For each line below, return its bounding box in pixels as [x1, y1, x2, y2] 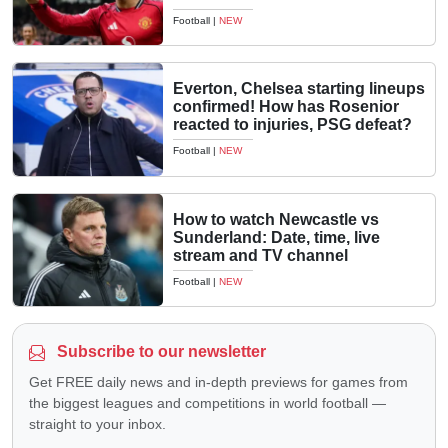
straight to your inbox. [29, 416, 166, 432]
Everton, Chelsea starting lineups [173, 80, 425, 98]
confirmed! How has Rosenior [173, 98, 399, 116]
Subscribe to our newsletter [53, 343, 266, 360]
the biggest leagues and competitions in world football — [29, 395, 386, 411]
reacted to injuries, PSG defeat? [173, 116, 412, 134]
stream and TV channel [173, 246, 348, 264]
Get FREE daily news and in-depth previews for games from [29, 374, 408, 390]
